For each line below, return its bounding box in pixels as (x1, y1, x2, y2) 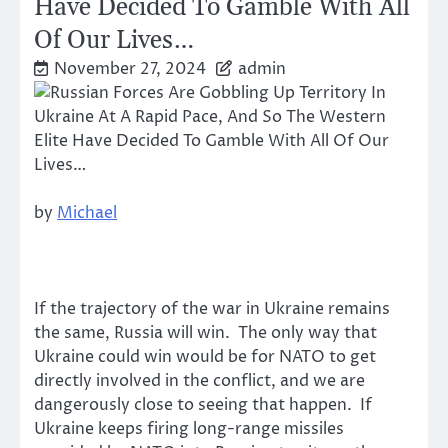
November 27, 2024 (54, 58, 206, 80)
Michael (57, 202, 117, 224)
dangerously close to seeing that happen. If (34, 394, 372, 417)
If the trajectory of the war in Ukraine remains (34, 298, 390, 321)
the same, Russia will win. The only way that (34, 322, 377, 345)
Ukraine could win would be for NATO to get (34, 346, 376, 369)
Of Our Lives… (34, 24, 193, 57)
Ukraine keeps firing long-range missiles (34, 418, 344, 441)
